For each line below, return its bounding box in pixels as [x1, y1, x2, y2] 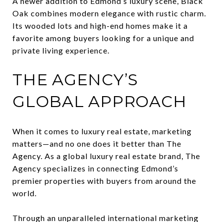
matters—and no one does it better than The [12, 138, 181, 148]
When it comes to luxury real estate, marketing [12, 126, 192, 136]
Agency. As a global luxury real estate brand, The [12, 151, 200, 161]
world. [12, 188, 37, 198]
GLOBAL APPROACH [12, 91, 187, 111]
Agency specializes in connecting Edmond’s [12, 163, 178, 173]
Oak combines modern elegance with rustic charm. [12, 8, 206, 18]
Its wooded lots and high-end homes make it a [12, 20, 188, 30]
